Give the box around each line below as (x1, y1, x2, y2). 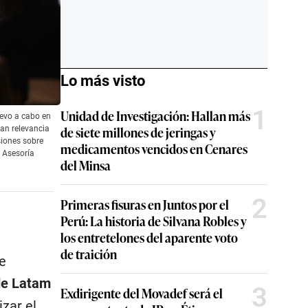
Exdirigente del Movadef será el (60, 284, 223, 302)
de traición (60, 245, 117, 263)
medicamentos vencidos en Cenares (60, 140, 247, 157)
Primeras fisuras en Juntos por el (60, 195, 229, 213)
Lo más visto (60, 72, 145, 89)
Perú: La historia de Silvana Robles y (60, 212, 247, 230)
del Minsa (60, 156, 111, 174)
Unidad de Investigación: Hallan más (60, 107, 250, 124)
